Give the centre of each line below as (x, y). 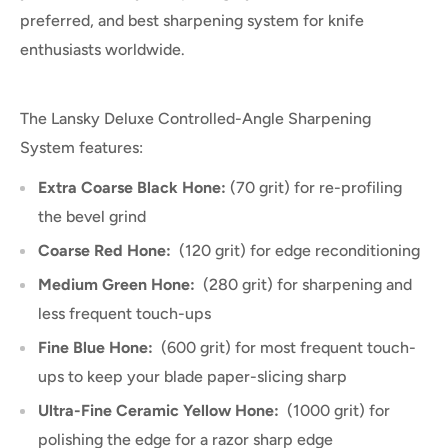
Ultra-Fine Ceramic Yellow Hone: (162, 410)
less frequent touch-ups (124, 313)
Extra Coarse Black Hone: (134, 187)
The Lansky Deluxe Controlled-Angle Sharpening (195, 118)
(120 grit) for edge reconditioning (299, 250)
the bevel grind (94, 216)
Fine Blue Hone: (99, 347)
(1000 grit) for (338, 410)
